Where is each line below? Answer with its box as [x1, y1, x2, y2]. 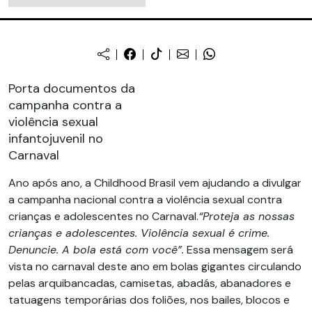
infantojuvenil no [8, 130, 103, 147]
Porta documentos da [8, 80, 135, 97]
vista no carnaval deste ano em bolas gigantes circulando [8, 259, 302, 274]
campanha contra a [8, 97, 122, 114]
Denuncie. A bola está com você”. [8, 242, 184, 257]
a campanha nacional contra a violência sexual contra [8, 192, 282, 207]
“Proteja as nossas [198, 209, 295, 224]
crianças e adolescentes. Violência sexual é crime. [8, 226, 270, 240]
